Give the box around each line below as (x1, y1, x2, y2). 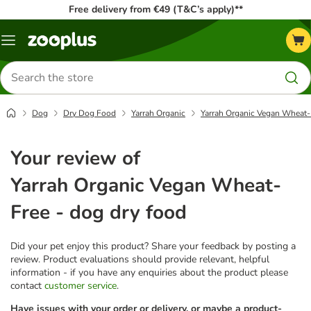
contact (10, 278, 44, 292)
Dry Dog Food (63, 108, 116, 119)
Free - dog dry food (10, 199, 187, 226)
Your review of (10, 144, 140, 171)
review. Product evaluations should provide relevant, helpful (10, 252, 269, 266)
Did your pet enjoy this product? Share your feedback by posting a (10, 239, 296, 253)
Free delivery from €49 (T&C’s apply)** (68, 3, 243, 16)
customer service (44, 278, 117, 292)
